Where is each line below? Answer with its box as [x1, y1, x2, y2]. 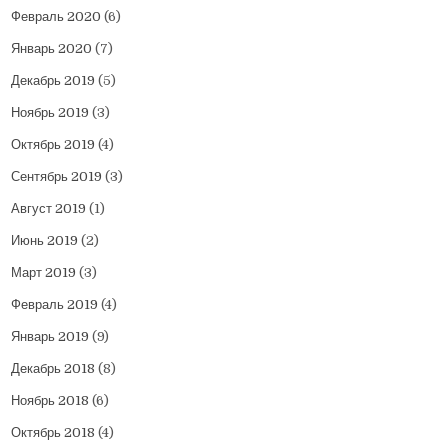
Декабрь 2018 [11, 361, 96, 377]
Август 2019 [11, 201, 87, 217]
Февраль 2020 [11, 9, 102, 25]
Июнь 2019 [11, 233, 79, 249]
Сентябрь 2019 [11, 169, 103, 185]
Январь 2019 [11, 329, 90, 345]
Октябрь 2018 [11, 425, 96, 441]
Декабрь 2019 [11, 73, 96, 89]
